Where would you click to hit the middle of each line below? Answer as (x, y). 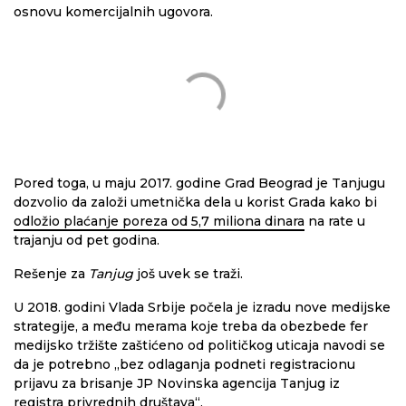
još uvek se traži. (188, 274)
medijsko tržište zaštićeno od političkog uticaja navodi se (199, 345)
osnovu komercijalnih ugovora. (113, 12)
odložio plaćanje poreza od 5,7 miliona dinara (159, 221)
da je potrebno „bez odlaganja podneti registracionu (184, 364)
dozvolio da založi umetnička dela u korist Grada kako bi (195, 202)
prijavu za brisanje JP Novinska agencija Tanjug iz (177, 383)
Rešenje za (51, 274)
